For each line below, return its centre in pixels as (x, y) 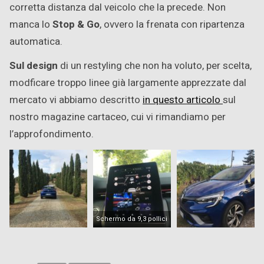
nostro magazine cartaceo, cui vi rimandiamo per (118, 117)
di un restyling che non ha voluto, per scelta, (155, 65)
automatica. (36, 41)
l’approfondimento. (52, 134)
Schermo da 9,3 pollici (132, 219)
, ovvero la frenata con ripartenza (172, 24)
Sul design (34, 65)
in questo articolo (183, 100)
